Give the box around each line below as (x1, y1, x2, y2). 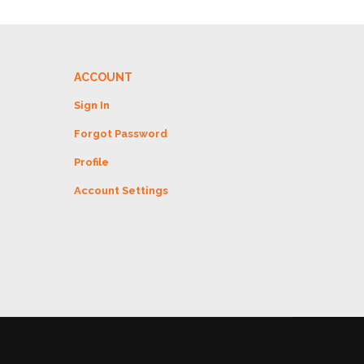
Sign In (73, 99, 110, 111)
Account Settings (73, 184, 168, 197)
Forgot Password (73, 128, 167, 140)
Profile (73, 156, 109, 168)
